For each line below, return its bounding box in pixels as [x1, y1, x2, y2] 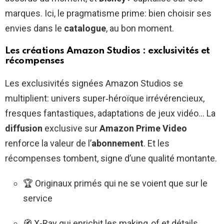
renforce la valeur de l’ [5, 137, 91, 148]
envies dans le [5, 22, 64, 33]
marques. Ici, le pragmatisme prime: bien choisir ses [5, 7, 211, 18]
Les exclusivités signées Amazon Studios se [5, 77, 183, 88]
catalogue [64, 22, 106, 33]
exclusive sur [42, 122, 99, 133]
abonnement [91, 137, 143, 148]
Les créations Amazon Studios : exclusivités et [5, 45, 210, 55]
